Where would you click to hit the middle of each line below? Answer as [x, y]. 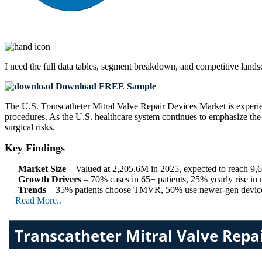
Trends [32, 189]
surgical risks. [30, 127]
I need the [24, 66]
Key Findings [35, 148]
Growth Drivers [50, 179]
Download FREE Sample [105, 86]
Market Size [42, 168]
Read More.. [38, 200]
